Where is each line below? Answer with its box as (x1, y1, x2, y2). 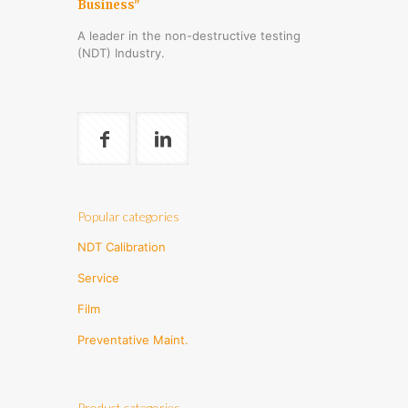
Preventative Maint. (77, 331, 189, 347)
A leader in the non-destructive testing (77, 27, 301, 43)
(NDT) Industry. (77, 45, 165, 60)
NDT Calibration (77, 239, 166, 254)
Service (77, 270, 119, 285)
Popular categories (77, 208, 179, 224)
